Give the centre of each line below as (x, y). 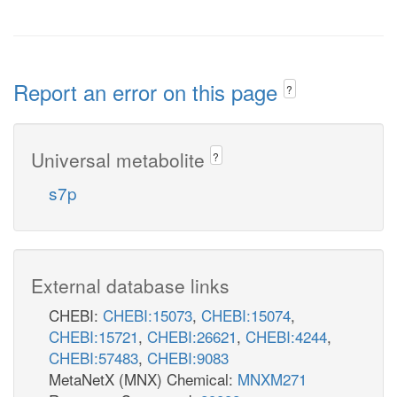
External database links (130, 285)
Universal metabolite (121, 159)
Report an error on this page (148, 92)
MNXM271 (272, 378)
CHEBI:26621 (192, 336)
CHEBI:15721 (93, 336)
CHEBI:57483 (93, 357)
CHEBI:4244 (286, 336)
